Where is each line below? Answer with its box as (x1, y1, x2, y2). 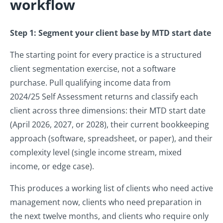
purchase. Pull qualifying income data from (10, 77, 171, 89)
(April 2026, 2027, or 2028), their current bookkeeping (10, 119, 209, 130)
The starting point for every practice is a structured (10, 49, 202, 61)
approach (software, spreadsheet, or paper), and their (10, 133, 213, 144)
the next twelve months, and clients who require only (10, 211, 209, 222)
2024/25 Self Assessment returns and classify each (10, 91, 198, 103)
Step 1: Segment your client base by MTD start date (10, 27, 211, 39)
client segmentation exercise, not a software (10, 63, 176, 75)
